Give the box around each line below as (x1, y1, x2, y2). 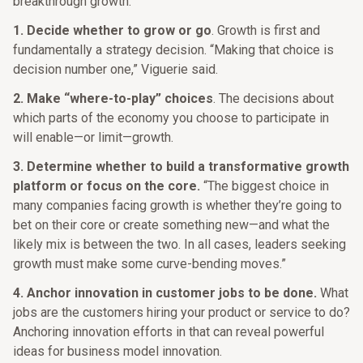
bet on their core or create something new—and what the (13, 217, 330, 233)
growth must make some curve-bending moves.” (13, 256, 286, 271)
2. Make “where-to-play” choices (13, 91, 213, 106)
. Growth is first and (211, 23, 320, 38)
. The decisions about (213, 91, 334, 106)
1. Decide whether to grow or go (13, 23, 211, 38)
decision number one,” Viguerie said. (13, 62, 218, 77)
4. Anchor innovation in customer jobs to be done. (13, 285, 317, 301)
